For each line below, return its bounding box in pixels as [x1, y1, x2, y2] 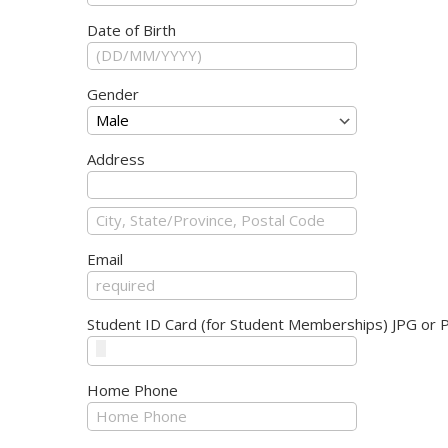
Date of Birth [87, 19, 176, 40]
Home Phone [87, 380, 178, 400]
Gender [87, 84, 139, 104]
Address [87, 148, 145, 169]
